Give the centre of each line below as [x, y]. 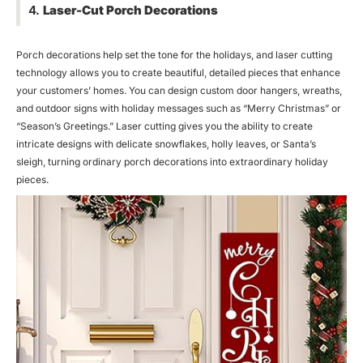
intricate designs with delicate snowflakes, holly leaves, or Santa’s [166, 143]
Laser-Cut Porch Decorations [130, 10]
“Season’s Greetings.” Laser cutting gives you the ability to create [164, 126]
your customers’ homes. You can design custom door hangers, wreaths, [179, 90]
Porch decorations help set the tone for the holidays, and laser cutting [174, 54]
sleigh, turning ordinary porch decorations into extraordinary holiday [172, 161]
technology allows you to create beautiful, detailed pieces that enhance [178, 72]
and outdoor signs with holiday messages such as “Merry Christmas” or [179, 108]
